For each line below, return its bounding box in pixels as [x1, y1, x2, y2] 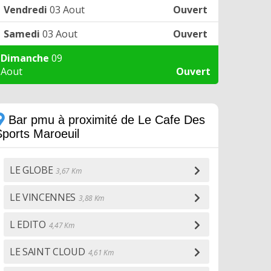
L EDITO [10, 218, 46, 231]
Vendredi [4, 3, 47, 16]
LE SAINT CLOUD [10, 245, 85, 258]
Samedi [4, 27, 40, 41]
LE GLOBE [10, 163, 53, 177]
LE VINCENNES [10, 191, 76, 204]
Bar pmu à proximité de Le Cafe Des [5, 113, 205, 126]
